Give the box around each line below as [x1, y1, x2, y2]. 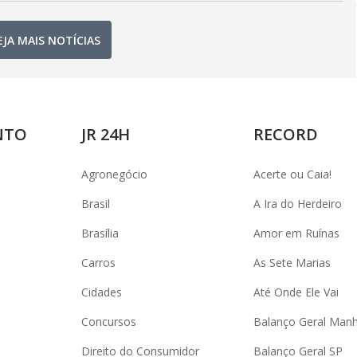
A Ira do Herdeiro [253, 196, 342, 211]
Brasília [81, 226, 119, 241]
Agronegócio [81, 167, 147, 182]
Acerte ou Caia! [253, 167, 331, 182]
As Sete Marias [253, 255, 331, 270]
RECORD [253, 124, 318, 145]
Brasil [81, 196, 110, 211]
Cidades [81, 284, 122, 300]
